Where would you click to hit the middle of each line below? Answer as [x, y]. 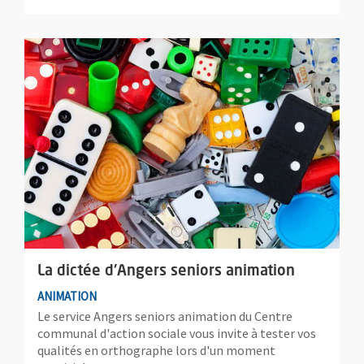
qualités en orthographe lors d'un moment [156, 350]
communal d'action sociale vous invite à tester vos [177, 333]
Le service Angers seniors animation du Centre [165, 316]
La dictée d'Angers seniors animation [166, 271]
